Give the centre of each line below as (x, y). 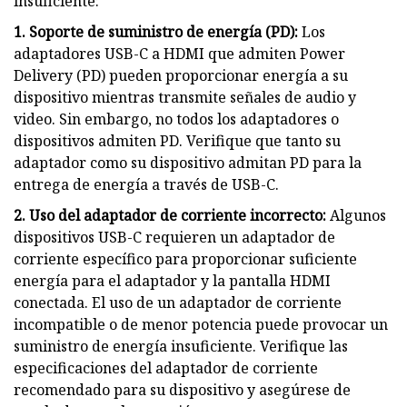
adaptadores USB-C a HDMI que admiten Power (179, 53)
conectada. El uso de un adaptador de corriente (178, 302)
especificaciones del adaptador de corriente (166, 367)
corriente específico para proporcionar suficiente (185, 258)
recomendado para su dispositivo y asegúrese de (182, 389)
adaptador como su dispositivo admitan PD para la (188, 162)
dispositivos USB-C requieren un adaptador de (174, 237)
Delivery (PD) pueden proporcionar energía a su (181, 75)
